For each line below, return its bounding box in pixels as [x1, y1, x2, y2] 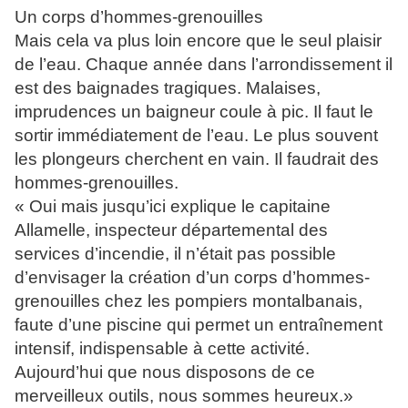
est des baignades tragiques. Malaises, [15, 78, 321, 98]
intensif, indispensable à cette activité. [15, 339, 310, 359]
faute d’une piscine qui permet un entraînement [15, 315, 382, 335]
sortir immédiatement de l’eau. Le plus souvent [15, 126, 378, 146]
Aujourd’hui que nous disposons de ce [15, 362, 315, 382]
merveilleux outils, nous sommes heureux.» [15, 386, 353, 406]
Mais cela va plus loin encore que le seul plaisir [15, 31, 382, 51]
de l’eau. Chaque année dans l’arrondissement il [15, 55, 393, 75]
